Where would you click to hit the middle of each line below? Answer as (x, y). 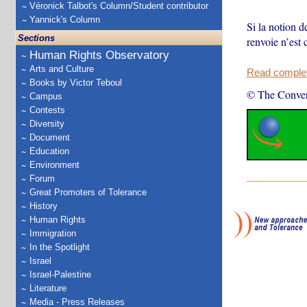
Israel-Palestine (60, 274)
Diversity (47, 124)
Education (49, 151)
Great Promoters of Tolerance (88, 192)
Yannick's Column (65, 20)
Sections (36, 38)
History (44, 206)
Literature (48, 288)
